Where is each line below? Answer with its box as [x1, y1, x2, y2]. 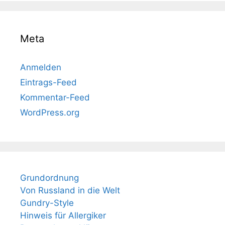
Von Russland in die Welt [20, 185, 120, 195]
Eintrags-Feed [20, 77, 77, 87]
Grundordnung [20, 173, 79, 183]
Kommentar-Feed [20, 92, 90, 102]
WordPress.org [20, 107, 79, 118]
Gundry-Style [20, 198, 74, 208]
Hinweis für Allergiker [20, 210, 106, 220]
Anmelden [20, 62, 61, 72]
